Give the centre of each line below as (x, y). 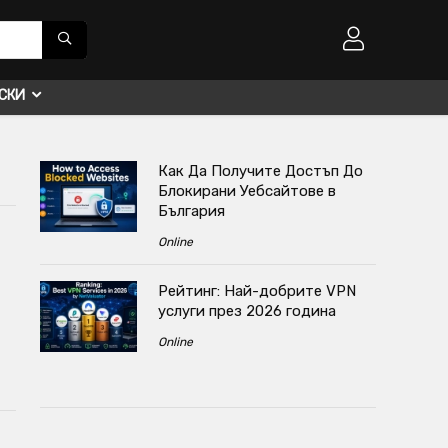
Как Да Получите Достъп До (260, 171)
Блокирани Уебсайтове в (246, 191)
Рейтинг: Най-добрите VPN (256, 291)
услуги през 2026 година (246, 311)
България (191, 211)
